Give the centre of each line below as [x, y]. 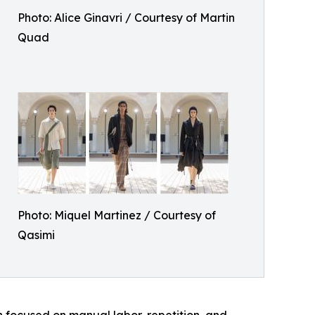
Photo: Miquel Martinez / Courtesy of [117, 215]
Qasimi [36, 235]
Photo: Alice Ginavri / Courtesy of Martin [126, 18]
